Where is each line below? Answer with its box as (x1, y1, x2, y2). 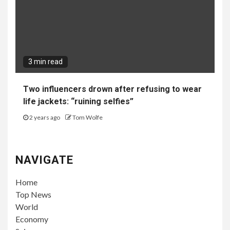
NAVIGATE (15, 154, 73, 167)
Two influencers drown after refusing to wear (23, 84, 202, 94)
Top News (15, 189, 51, 200)
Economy (15, 214, 48, 224)
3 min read (28, 57, 63, 66)
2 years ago (28, 113, 61, 122)
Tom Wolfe (72, 113, 103, 122)
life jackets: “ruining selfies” (23, 97, 133, 107)
